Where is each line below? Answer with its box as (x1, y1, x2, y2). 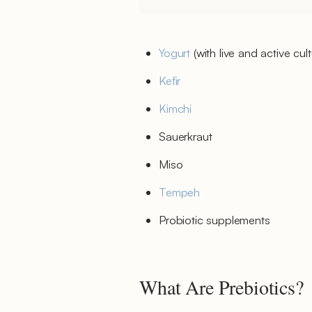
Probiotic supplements (159, 212, 270, 227)
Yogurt (159, 45, 191, 60)
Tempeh (159, 185, 201, 199)
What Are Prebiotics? (139, 274, 304, 300)
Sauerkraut (159, 129, 212, 143)
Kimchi (159, 101, 192, 116)
